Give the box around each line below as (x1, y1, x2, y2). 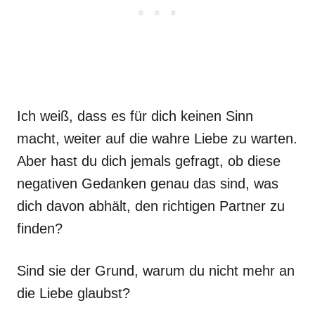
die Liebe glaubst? (17, 285, 130, 301)
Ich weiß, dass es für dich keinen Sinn (17, 108, 253, 124)
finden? (17, 221, 63, 236)
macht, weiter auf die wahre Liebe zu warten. (17, 131, 297, 146)
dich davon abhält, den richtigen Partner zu (17, 198, 285, 214)
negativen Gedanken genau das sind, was (17, 176, 278, 191)
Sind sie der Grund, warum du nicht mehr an (17, 263, 295, 278)
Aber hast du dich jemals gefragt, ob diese (17, 153, 281, 169)
